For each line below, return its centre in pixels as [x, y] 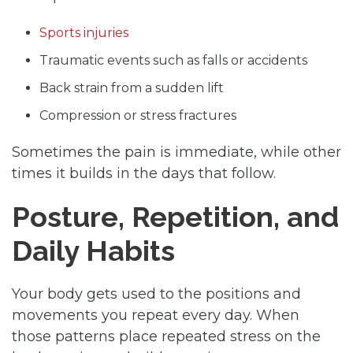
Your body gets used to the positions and [156, 294]
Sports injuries [84, 32]
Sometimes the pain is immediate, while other [176, 152]
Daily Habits [93, 250]
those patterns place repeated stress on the [166, 336]
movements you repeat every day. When [156, 315]
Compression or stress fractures [138, 115]
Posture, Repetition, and [175, 216]
